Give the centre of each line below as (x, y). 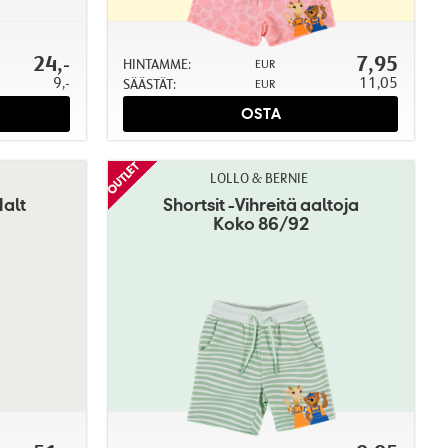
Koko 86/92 (260, 224)
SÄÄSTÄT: (149, 83)
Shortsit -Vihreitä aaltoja (260, 205)
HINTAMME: (156, 63)
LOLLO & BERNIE (259, 178)
